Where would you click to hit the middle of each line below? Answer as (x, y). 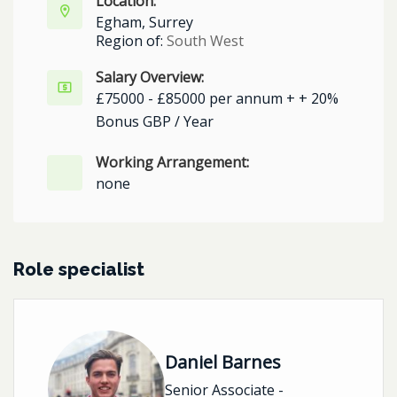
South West (205, 41)
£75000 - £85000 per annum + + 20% (217, 98)
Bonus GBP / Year (155, 121)
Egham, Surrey (144, 22)
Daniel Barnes (222, 362)
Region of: (131, 41)
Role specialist (79, 269)
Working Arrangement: (172, 162)
